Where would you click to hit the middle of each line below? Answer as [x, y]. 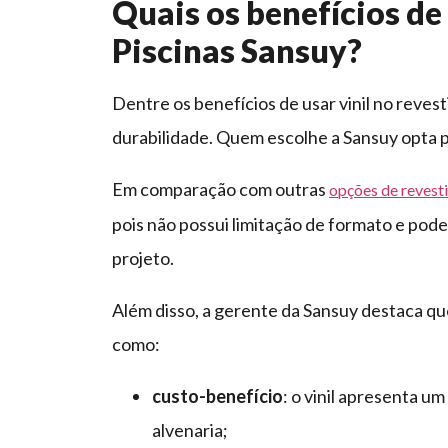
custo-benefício [217, 396]
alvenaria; [191, 430]
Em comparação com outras [220, 189]
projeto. [144, 258]
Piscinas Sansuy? [237, 51]
